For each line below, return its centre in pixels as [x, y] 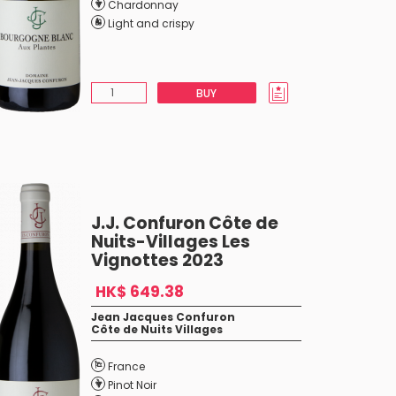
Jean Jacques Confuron [163, 317]
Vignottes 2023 [157, 260]
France [126, 366]
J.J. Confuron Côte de [184, 223]
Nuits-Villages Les [170, 242]
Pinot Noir [132, 385]
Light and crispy [151, 23]
